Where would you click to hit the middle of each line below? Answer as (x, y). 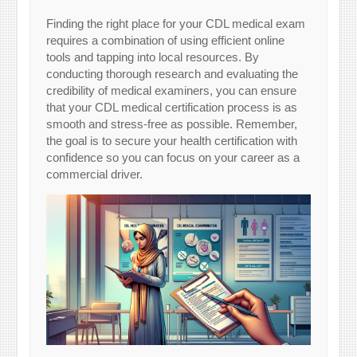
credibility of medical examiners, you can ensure (172, 90)
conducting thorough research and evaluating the (173, 73)
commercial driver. (95, 174)
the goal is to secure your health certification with (172, 140)
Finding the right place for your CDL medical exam (176, 23)
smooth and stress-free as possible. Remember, (172, 124)
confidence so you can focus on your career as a (173, 157)
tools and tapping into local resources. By (153, 57)
